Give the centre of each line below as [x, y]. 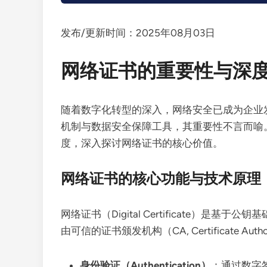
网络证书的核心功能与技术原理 [161, 178]
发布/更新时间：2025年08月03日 [138, 33]
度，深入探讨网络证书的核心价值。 [142, 143]
